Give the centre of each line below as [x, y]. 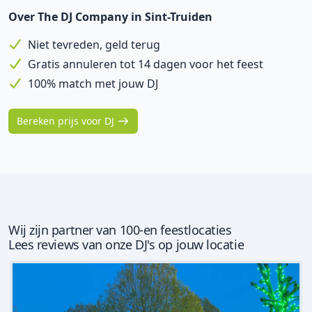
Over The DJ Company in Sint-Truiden [110, 17]
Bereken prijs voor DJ [65, 121]
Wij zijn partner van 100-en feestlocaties [120, 230]
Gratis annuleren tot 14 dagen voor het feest [146, 64]
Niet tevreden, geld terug [94, 45]
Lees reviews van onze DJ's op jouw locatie [126, 244]
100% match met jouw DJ [93, 84]
